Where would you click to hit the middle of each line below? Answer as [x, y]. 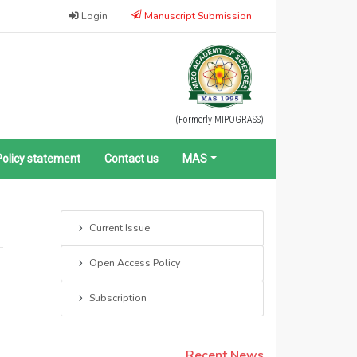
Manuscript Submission [197, 16]
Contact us [131, 159]
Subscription [118, 297]
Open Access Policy [134, 262]
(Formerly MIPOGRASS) [220, 120]
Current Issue [119, 227]
